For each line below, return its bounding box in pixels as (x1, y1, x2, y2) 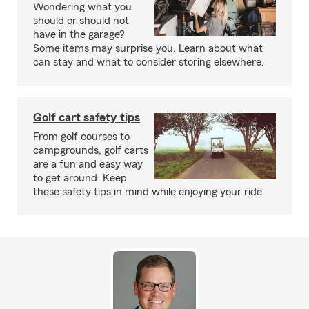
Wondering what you (33, 1, 132, 12)
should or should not (33, 15, 129, 26)
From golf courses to (33, 131, 130, 142)
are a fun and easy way (33, 159, 143, 170)
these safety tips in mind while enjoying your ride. (33, 186, 265, 197)
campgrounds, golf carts (33, 145, 148, 156)
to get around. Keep (33, 172, 127, 183)
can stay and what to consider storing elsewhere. (33, 57, 264, 68)
